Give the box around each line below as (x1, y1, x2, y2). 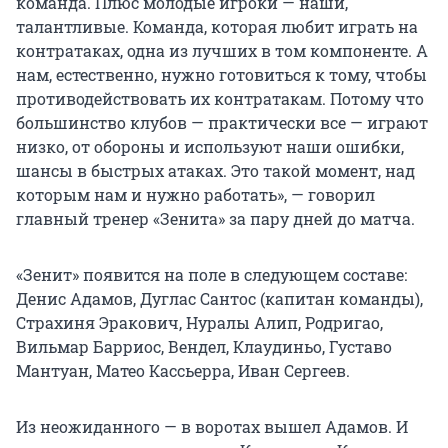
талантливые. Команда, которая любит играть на (16, 16, 418, 38)
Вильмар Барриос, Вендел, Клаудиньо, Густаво (16, 336, 392, 358)
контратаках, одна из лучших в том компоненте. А (16, 40, 428, 62)
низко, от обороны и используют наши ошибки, (16, 136, 404, 158)
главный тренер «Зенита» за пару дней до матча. (16, 208, 415, 230)
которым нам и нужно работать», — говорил (16, 184, 375, 206)
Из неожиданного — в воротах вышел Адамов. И (16, 416, 408, 438)
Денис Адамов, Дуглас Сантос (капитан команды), (16, 288, 423, 310)
